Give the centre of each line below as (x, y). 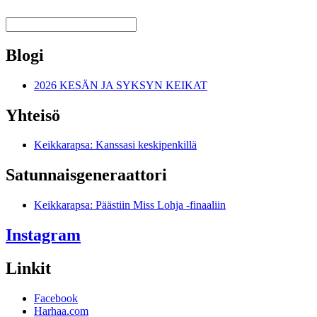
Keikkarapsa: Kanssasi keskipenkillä (115, 145)
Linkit (28, 269)
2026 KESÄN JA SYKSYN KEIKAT (121, 85)
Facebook (56, 298)
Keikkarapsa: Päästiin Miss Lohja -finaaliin (130, 205)
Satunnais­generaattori (86, 175)
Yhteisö (33, 115)
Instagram (43, 235)
